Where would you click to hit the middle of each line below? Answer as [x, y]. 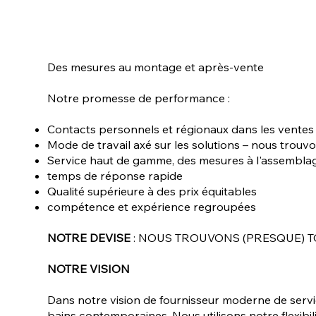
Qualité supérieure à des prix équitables [152, 191]
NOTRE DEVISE [89, 237]
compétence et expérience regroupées [152, 206]
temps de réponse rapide [115, 175]
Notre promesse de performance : [139, 98]
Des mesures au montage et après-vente [156, 67]
